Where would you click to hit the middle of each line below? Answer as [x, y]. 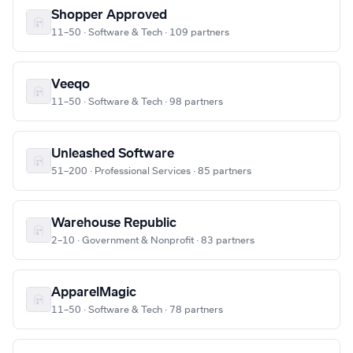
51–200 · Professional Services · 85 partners [151, 171]
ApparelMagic [94, 293]
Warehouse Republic [114, 223]
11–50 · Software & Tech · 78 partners [137, 310]
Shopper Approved [109, 15]
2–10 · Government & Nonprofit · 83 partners [153, 241]
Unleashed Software [113, 154]
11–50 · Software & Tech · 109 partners [140, 33]
